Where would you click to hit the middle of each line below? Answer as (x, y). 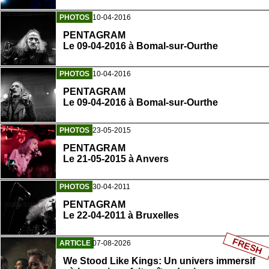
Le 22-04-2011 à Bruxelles (121, 215)
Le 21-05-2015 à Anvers (116, 159)
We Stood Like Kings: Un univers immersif (159, 261)
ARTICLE (75, 243)
